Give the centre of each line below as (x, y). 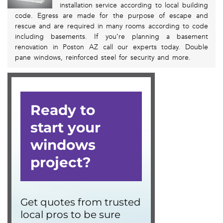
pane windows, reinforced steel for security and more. (103, 58)
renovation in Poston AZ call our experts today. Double (111, 47)
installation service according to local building (134, 5)
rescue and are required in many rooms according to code (111, 26)
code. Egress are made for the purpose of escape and (111, 16)
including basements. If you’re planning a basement (111, 37)
